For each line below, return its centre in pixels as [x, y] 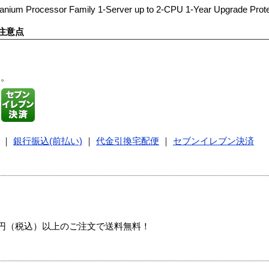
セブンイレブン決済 [213, 141]
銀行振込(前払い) [48, 141]
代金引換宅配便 [128, 141]
